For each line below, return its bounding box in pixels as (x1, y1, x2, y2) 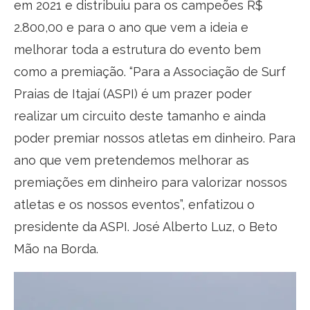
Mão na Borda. (14, 241, 98, 256)
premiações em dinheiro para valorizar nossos (14, 174, 287, 190)
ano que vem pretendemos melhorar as (14, 152, 249, 167)
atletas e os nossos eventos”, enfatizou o (14, 197, 255, 212)
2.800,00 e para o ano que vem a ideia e (14, 19, 248, 35)
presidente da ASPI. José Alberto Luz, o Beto (14, 219, 277, 234)
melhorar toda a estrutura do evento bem (14, 42, 261, 57)
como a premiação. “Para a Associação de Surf (14, 64, 286, 79)
